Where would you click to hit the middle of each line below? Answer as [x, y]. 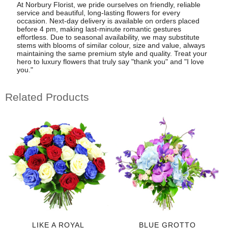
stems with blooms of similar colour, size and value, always [111, 45]
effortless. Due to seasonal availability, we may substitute [108, 37]
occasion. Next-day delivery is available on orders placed [108, 21]
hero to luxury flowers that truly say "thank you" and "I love [110, 61]
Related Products [47, 97]
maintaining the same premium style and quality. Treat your [112, 53]
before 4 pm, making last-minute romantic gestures [99, 29]
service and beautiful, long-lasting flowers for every [98, 12]
